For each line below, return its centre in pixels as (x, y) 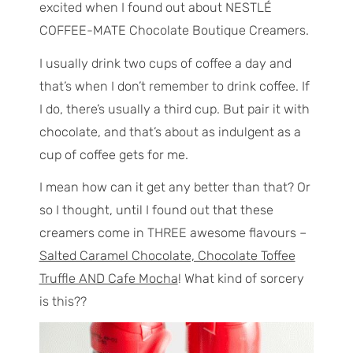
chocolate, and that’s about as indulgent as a (170, 132)
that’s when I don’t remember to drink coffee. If (174, 86)
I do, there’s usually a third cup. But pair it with (174, 109)
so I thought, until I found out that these (156, 210)
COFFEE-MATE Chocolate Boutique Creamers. (174, 31)
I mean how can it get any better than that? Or (175, 187)
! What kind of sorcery (241, 278)
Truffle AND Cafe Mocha (108, 278)
